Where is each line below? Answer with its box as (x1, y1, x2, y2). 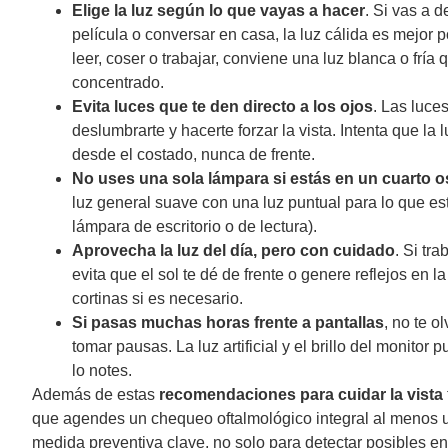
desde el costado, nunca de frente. (72, 146, 319, 164)
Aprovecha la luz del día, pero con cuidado (72, 242, 395, 260)
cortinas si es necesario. (72, 290, 247, 308)
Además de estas (32, 386, 159, 404)
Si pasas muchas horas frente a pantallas (72, 314, 384, 332)
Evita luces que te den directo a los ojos (72, 98, 373, 116)
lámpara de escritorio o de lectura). (72, 218, 321, 236)
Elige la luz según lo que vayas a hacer (72, 2, 365, 20)
